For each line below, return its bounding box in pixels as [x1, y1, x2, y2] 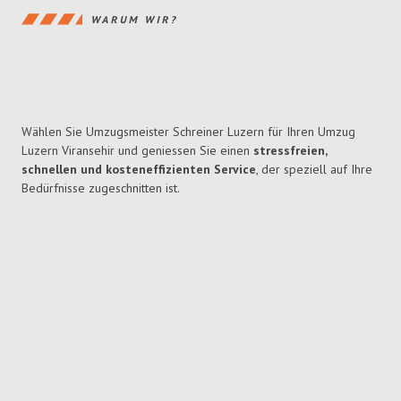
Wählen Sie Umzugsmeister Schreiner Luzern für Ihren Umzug [21, 124, 355, 141]
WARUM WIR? [91, 12, 178, 26]
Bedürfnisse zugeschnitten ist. [21, 180, 180, 197]
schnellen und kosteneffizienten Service [21, 161, 256, 178]
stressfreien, [253, 142, 327, 159]
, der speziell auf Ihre [256, 161, 372, 178]
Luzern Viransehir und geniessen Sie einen [21, 142, 253, 159]
